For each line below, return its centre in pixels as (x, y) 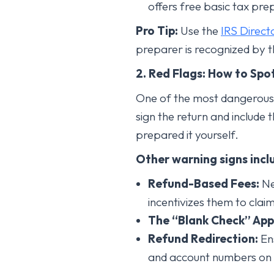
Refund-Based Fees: (204, 183)
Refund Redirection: (203, 238)
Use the (199, 30)
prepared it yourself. (187, 134)
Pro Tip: (157, 30)
